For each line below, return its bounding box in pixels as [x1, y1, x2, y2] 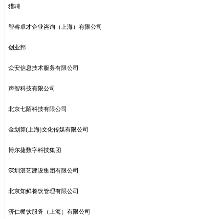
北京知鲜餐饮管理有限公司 [8, 188, 79, 195]
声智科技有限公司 [8, 85, 55, 92]
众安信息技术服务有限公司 [8, 65, 79, 71]
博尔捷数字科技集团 [8, 147, 61, 153]
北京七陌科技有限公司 [8, 106, 67, 112]
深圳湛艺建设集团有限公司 [8, 167, 79, 174]
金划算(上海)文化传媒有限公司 [8, 126, 88, 133]
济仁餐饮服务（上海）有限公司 [8, 208, 90, 215]
